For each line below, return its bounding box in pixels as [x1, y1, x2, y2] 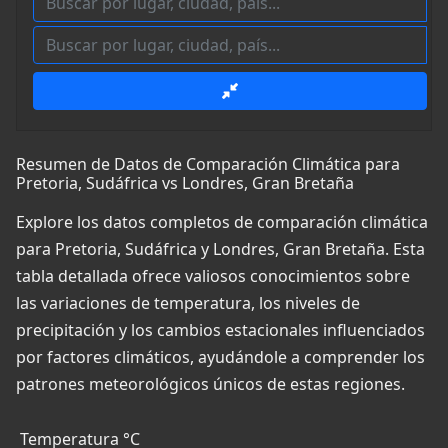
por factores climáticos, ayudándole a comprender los [16, 346, 425, 369]
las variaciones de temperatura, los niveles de [16, 292, 360, 315]
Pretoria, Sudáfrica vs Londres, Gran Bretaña [16, 172, 354, 195]
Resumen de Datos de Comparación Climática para [16, 153, 400, 176]
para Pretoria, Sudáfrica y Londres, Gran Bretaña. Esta [16, 238, 425, 261]
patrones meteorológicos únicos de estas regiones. [16, 373, 405, 396]
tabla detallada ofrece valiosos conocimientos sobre [16, 265, 410, 288]
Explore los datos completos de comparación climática [16, 211, 428, 234]
